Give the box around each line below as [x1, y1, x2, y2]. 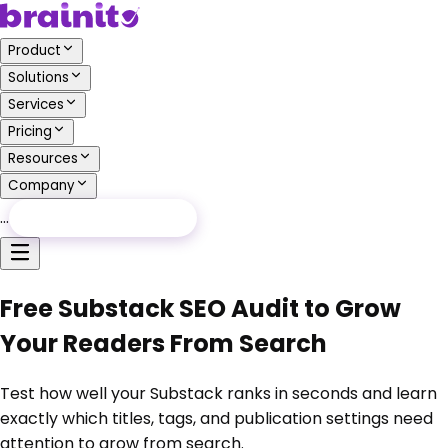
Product [8, 41, 61, 60]
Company [8, 176, 75, 195]
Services [8, 95, 64, 114]
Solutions [8, 68, 69, 87]
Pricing [8, 122, 52, 141]
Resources [8, 149, 78, 168]
